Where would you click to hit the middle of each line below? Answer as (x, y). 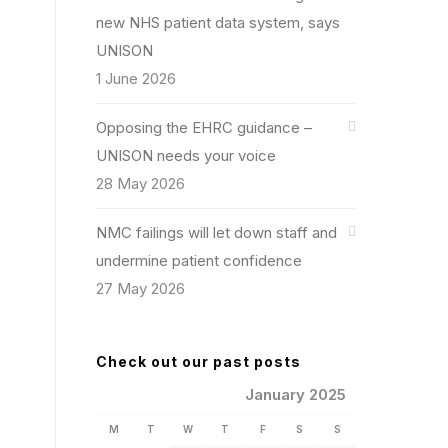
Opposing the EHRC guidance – (204, 127)
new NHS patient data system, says (218, 22)
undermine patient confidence (199, 260)
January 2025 (295, 394)
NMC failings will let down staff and (216, 232)
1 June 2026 (136, 78)
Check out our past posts (198, 361)
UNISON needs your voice (186, 155)
